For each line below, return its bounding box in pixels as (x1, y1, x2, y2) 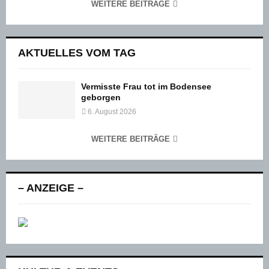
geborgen (81, 92, 121, 102)
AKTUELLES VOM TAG (18, 46, 136, 59)
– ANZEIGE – (18, 182, 83, 195)
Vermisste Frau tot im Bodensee (81, 81, 211, 91)
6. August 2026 (88, 107, 136, 116)
